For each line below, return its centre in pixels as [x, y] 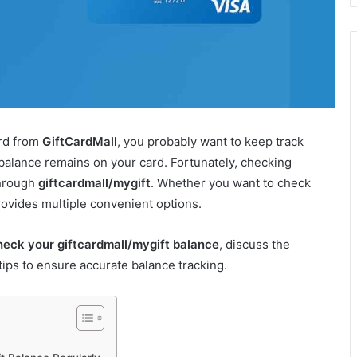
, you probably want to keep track [210, 142]
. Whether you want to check [231, 183]
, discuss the [255, 245]
